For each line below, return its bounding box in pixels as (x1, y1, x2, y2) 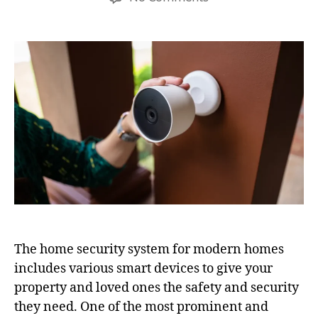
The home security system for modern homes (14, 241, 284, 258)
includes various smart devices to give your (14, 260, 273, 277)
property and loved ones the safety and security (14, 279, 299, 296)
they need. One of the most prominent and (14, 298, 268, 315)
